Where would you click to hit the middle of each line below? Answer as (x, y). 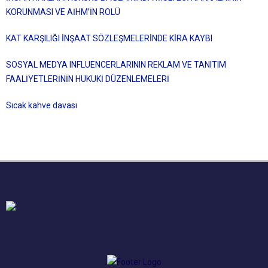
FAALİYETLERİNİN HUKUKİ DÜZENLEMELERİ (88, 79)
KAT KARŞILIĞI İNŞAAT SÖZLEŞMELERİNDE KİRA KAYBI (109, 38)
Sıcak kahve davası (42, 105)
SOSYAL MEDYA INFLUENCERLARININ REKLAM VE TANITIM (116, 64)
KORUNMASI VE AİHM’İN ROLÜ (63, 12)
